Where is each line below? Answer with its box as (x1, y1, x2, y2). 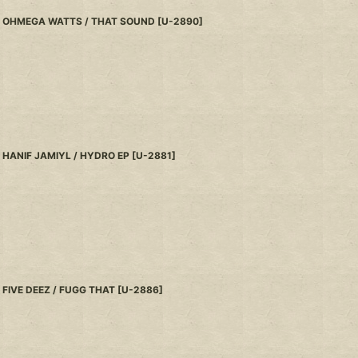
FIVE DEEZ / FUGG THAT (2, 284, 115, 296)
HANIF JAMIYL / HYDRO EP (2, 149, 129, 162)
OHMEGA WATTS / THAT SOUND (2, 15, 155, 28)
